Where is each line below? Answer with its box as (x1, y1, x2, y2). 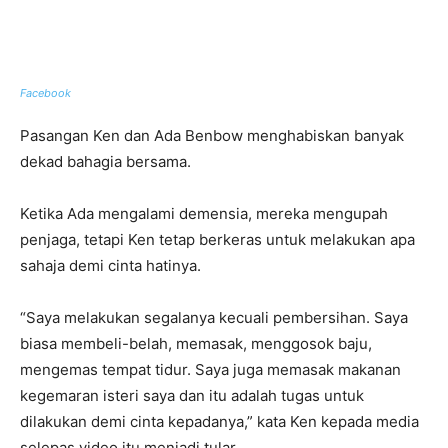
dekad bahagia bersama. (20, 152, 191, 172)
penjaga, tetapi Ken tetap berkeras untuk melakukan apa (20, 230, 415, 250)
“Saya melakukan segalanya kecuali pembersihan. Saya (20, 308, 408, 328)
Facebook (20, 86, 71, 101)
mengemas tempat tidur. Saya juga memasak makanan (20, 360, 401, 380)
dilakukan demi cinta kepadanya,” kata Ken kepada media (20, 412, 419, 432)
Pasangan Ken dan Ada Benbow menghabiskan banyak (20, 126, 404, 146)
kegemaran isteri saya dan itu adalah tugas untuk (20, 386, 364, 406)
